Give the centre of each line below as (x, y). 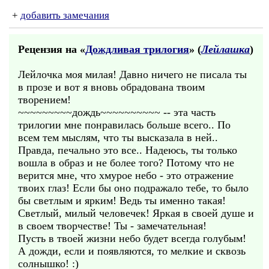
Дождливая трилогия (137, 49)
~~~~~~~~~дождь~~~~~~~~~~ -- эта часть (117, 112)
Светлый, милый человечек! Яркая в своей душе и (136, 213)
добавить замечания (65, 15)
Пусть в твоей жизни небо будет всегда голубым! (132, 238)
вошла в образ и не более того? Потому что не (126, 163)
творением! (44, 100)
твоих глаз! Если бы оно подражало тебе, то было (133, 188)
